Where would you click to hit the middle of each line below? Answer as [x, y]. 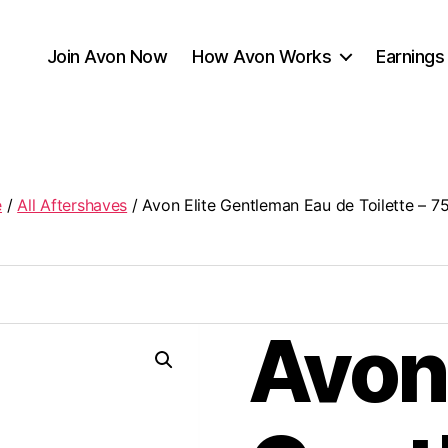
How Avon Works [262, 56]
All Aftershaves [72, 205]
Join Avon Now [107, 56]
